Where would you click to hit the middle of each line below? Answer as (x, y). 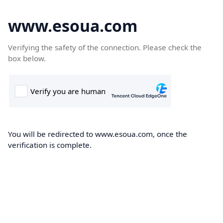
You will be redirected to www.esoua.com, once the (98, 134)
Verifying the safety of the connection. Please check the (105, 47)
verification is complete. (50, 145)
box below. (27, 58)
